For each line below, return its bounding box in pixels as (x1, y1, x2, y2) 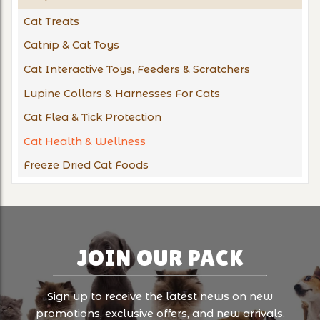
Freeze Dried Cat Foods (24, 159, 149, 172)
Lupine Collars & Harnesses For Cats (24, 86, 220, 100)
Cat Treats (24, 14, 79, 28)
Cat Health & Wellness (24, 134, 146, 148)
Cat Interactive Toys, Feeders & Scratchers (24, 63, 250, 76)
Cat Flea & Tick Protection (24, 111, 161, 124)
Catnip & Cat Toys (24, 39, 119, 52)
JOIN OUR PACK (76, 244, 244, 271)
